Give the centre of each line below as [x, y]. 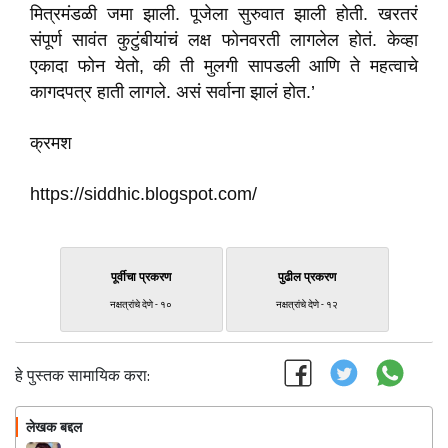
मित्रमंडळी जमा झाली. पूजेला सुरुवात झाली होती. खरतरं [224, 14]
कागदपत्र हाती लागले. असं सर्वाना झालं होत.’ [172, 92]
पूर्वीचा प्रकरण [141, 277]
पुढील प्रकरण [307, 277]
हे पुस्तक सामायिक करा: [82, 376]
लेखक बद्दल [54, 427]
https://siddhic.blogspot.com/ [143, 194]
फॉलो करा [369, 430]
